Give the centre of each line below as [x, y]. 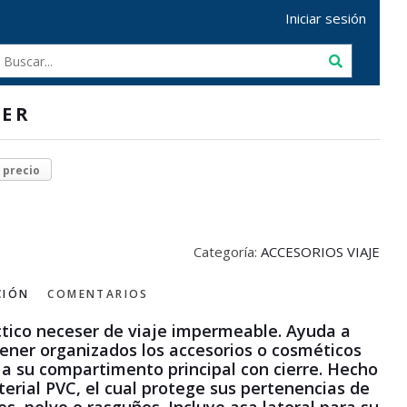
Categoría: [227, 252]
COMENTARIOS [98, 294]
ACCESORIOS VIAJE [320, 252]
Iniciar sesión [326, 18]
